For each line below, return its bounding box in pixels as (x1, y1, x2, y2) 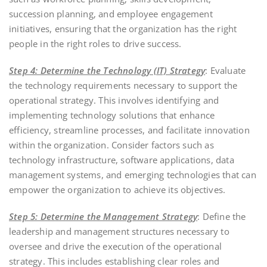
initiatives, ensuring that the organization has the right (9, 22, 237, 35)
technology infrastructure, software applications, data (9, 153, 234, 166)
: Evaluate (205, 64, 246, 76)
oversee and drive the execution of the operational (9, 240, 222, 252)
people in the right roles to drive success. (9, 37, 182, 49)
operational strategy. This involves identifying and (9, 94, 219, 106)
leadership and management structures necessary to (9, 225, 229, 237)
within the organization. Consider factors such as (9, 138, 214, 151)
